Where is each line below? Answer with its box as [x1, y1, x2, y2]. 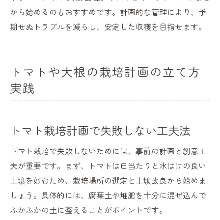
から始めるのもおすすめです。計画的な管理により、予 [10, 6, 206, 18]
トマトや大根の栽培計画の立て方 [10, 63, 201, 81]
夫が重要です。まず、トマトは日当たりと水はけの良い [10, 160, 206, 172]
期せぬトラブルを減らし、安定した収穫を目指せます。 [10, 21, 206, 33]
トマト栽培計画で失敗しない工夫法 [10, 122, 191, 139]
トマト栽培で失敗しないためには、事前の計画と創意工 [10, 145, 206, 157]
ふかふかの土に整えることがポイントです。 [10, 204, 167, 216]
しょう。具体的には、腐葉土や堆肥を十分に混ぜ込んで [10, 189, 206, 201]
